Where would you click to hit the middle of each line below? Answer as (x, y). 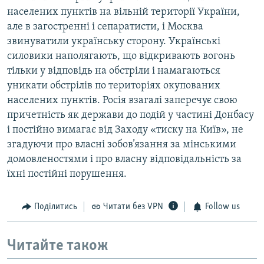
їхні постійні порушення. (67, 174)
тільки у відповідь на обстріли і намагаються (114, 71)
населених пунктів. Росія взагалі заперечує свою (122, 101)
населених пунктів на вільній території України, (123, 12)
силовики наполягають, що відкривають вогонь (121, 57)
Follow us (222, 207)
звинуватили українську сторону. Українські (114, 42)
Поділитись (55, 207)
